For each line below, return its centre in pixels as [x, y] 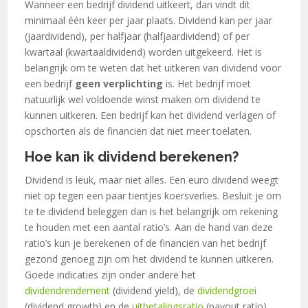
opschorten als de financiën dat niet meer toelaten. [139, 131]
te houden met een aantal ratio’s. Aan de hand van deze [149, 227]
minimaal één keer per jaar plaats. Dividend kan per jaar [149, 20]
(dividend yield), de [154, 290]
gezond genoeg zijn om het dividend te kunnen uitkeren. [150, 258]
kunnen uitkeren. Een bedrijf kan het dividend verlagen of [151, 115]
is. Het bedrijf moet [207, 83]
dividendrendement [68, 290]
